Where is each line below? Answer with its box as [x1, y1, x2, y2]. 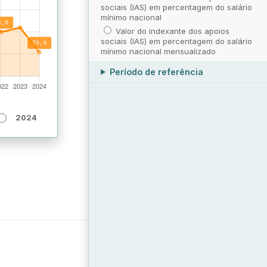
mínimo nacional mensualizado [101, 46, 216, 56]
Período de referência [110, 66, 204, 77]
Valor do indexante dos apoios [116, 26, 229, 36]
